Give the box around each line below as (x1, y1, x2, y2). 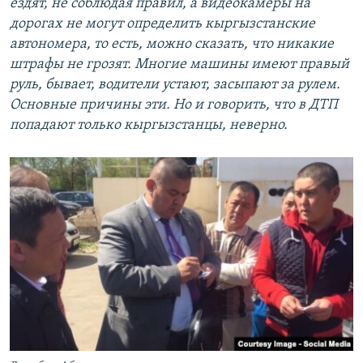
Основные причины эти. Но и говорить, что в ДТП (10, 96, 338, 113)
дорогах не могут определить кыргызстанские (10, 15, 315, 32)
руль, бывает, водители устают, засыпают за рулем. (10, 76, 340, 92)
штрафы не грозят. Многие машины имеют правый (10, 56, 349, 72)
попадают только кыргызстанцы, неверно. (10, 117, 288, 133)
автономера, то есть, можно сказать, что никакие (10, 36, 334, 52)
